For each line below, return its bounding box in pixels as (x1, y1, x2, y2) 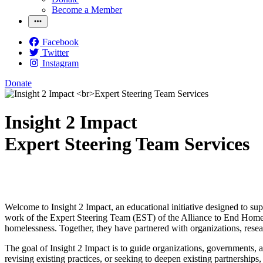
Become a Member (52, 5, 122, 15)
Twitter (42, 48, 69, 58)
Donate (5, 78, 32, 88)
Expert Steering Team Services (5, 133, 249, 155)
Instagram (42, 58, 79, 68)
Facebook (42, 37, 79, 47)
